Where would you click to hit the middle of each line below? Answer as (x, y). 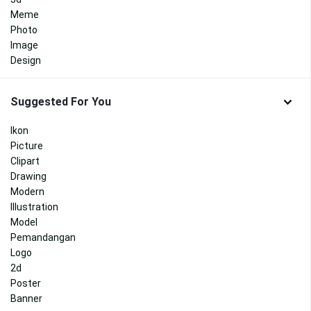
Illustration (34, 207)
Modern (27, 191)
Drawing (28, 176)
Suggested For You (61, 102)
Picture (27, 145)
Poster (26, 283)
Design (26, 61)
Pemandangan (43, 237)
